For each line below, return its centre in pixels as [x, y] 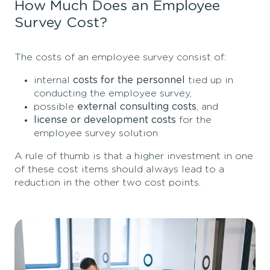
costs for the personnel [129, 80]
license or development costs [105, 120]
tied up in [209, 80]
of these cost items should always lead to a [119, 169]
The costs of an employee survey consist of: [120, 57]
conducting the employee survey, [113, 93]
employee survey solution [96, 133]
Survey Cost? [61, 23]
